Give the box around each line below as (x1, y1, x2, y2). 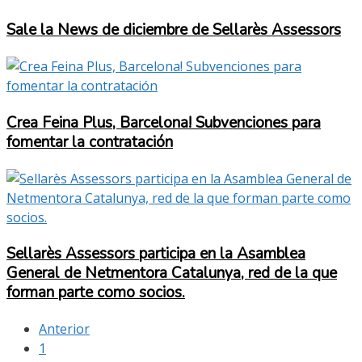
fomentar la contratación (6, 131, 173, 153)
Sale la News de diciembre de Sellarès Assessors (6, 19, 341, 41)
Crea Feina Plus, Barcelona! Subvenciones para (6, 112, 321, 133)
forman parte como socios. (6, 282, 185, 304)
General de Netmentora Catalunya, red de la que (6, 263, 337, 284)
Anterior (39, 320, 90, 339)
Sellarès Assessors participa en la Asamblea (6, 243, 305, 265)
